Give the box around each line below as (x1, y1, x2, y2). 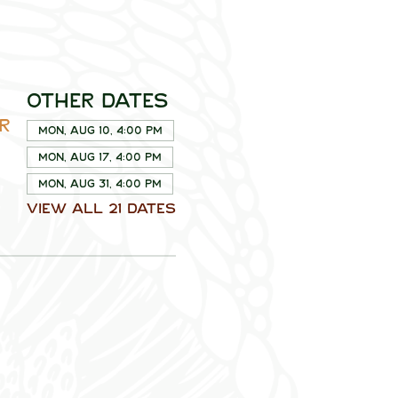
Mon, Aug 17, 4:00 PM (37, 149, 162, 164)
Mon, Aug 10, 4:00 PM (37, 123, 163, 138)
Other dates (26, 87, 168, 114)
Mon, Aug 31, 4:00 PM (37, 176, 162, 191)
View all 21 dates (26, 198, 176, 218)
